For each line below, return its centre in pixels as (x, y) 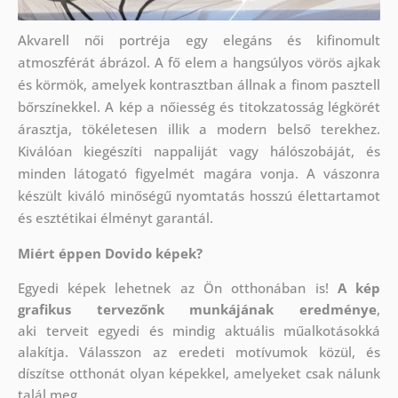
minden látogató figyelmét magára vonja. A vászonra (199, 174)
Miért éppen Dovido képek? (110, 254)
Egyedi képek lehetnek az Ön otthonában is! (177, 288)
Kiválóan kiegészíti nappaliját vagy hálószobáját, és (199, 151)
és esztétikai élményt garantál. (115, 218)
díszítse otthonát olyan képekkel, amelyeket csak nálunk (199, 374)
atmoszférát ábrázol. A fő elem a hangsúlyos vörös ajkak (199, 63)
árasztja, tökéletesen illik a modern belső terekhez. (199, 129)
